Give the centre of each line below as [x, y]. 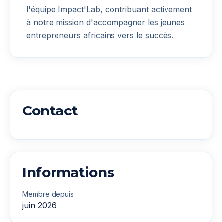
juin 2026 [39, 205]
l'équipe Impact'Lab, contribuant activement [109, 9]
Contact [51, 110]
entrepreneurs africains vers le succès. [100, 35]
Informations [68, 172]
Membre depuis [48, 194]
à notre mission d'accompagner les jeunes [106, 22]
